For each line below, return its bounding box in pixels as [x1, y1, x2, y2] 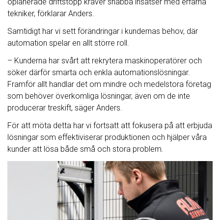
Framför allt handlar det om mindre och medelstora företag [7, 80, 211, 89]
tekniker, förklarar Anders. [7, 9, 94, 19]
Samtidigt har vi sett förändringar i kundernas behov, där [7, 27, 198, 36]
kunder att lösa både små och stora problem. [7, 144, 164, 154]
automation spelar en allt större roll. [7, 38, 129, 48]
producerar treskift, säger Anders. [7, 103, 122, 113]
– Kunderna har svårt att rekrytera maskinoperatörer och [7, 56, 202, 66]
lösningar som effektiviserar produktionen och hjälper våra [7, 133, 207, 142]
